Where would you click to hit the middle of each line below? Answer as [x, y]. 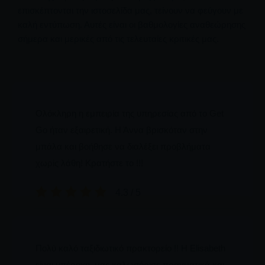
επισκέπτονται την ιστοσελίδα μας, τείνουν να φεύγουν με [130, 10]
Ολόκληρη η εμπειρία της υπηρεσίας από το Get [130, 113]
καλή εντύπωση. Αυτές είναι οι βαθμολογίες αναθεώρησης [132, 24]
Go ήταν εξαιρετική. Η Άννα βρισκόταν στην [122, 130]
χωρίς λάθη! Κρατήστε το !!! [89, 163]
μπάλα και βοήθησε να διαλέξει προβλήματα [123, 146]
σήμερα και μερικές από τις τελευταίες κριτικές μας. [118, 38]
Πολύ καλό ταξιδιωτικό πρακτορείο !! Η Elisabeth [130, 248]
